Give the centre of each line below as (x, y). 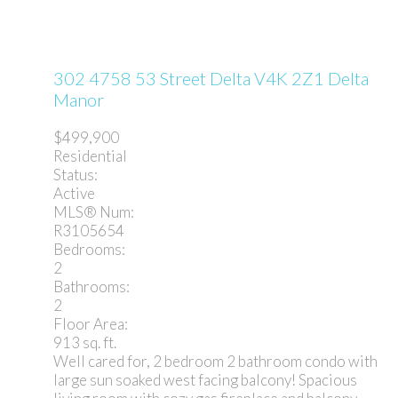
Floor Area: (91, 324)
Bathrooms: (92, 287)
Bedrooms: (89, 250)
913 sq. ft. (85, 343)
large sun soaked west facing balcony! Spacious (205, 380)
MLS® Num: (94, 212)
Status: (76, 175)
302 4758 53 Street (131, 79)
